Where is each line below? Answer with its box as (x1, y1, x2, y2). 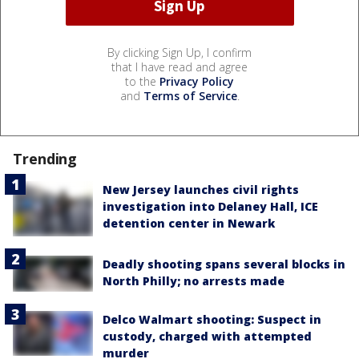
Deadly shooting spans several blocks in (103, 256, 345, 272)
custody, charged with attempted (103, 328, 312, 344)
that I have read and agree (111, 59, 248, 75)
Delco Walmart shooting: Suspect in (103, 311, 321, 327)
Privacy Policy (159, 74, 234, 90)
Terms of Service (143, 88, 237, 104)
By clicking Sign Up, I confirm (107, 45, 252, 61)
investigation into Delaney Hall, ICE (103, 199, 318, 215)
